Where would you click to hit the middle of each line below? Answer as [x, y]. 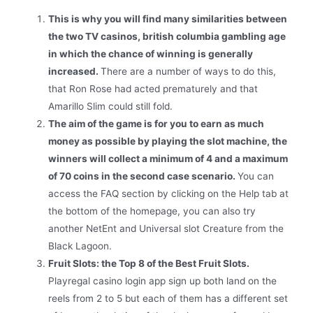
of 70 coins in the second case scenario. [143, 176]
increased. [75, 72]
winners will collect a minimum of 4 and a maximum [168, 159]
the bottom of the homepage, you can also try [152, 211]
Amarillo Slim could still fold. [111, 107]
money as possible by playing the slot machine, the [168, 141]
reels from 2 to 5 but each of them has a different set [168, 299]
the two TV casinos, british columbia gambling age [167, 37]
